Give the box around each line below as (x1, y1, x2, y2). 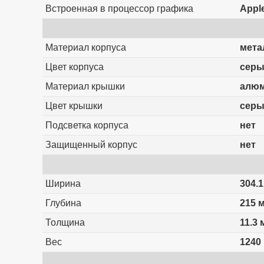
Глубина (45, 198, 81, 209)
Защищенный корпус (45, 140, 137, 150)
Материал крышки (45, 81, 125, 92)
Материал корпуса (45, 42, 126, 53)
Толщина (45, 217, 85, 228)
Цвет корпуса (45, 62, 104, 72)
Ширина (45, 179, 81, 189)
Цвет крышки (45, 101, 103, 111)
